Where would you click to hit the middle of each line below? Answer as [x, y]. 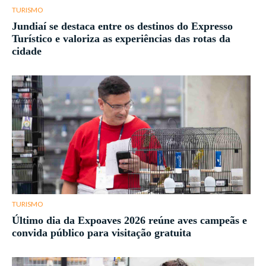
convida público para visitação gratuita [102, 233]
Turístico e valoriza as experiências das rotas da [121, 39]
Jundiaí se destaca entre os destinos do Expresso [122, 26]
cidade [27, 51]
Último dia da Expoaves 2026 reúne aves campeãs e [129, 221]
